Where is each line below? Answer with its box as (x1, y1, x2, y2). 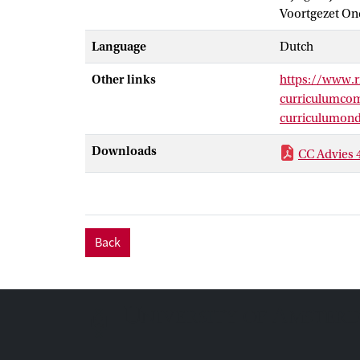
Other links (92, 72, 156, 87)
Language (92, 39, 146, 54)
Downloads (92, 144, 157, 158)
